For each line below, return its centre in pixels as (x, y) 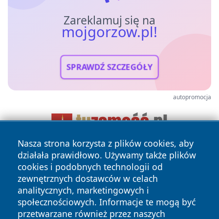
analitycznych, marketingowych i (83, 190)
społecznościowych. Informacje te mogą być (107, 202)
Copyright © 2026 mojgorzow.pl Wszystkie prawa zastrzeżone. (109, 213)
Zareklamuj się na (109, 20)
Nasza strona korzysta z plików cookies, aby (106, 143)
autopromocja (192, 97)
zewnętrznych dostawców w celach (88, 178)
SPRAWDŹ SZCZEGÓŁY (109, 67)
